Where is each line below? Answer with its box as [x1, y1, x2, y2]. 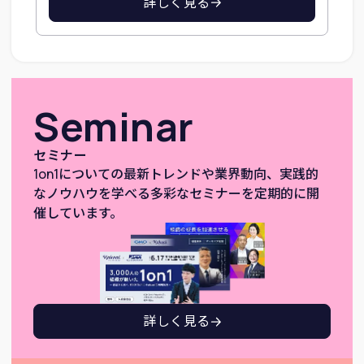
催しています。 [33, 203, 123, 222]
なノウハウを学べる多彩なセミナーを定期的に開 [33, 184, 320, 202]
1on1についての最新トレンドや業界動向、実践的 [33, 164, 319, 183]
